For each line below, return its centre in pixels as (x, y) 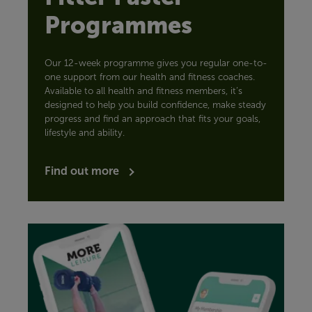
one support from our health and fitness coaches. (150, 77)
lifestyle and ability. (85, 133)
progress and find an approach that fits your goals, (153, 119)
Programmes (118, 25)
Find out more (83, 171)
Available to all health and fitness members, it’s (143, 91)
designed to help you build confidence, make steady (155, 105)
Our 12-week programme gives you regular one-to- (156, 63)
